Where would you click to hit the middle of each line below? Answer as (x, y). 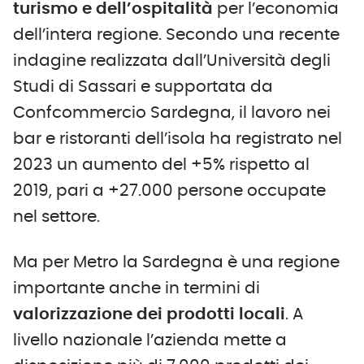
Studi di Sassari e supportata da (143, 87)
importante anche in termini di (136, 289)
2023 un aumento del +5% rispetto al (161, 165)
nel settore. (56, 217)
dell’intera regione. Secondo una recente (176, 35)
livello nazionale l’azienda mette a (150, 341)
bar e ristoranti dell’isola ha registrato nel (178, 139)
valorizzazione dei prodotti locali (149, 315)
